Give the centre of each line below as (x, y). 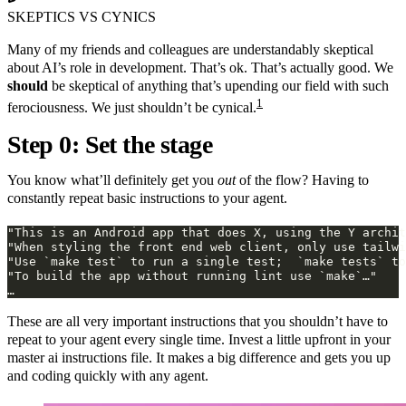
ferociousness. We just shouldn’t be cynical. (132, 108)
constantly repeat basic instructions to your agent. (147, 198)
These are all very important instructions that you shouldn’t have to (198, 321)
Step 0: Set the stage (113, 144)
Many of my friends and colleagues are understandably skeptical (190, 50)
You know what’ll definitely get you (112, 179)
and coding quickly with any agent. (108, 375)
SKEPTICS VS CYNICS (82, 17)
